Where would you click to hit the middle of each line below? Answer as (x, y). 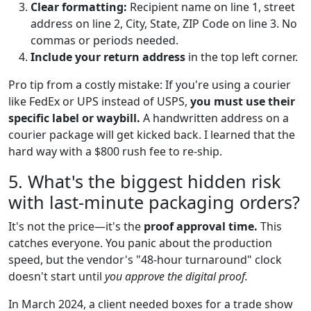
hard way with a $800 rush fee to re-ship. (115, 151)
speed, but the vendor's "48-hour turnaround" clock (145, 259)
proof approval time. (201, 226)
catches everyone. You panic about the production (140, 243)
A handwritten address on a (215, 118)
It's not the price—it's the (76, 226)
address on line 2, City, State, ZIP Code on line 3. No (164, 23)
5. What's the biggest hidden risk (144, 181)
